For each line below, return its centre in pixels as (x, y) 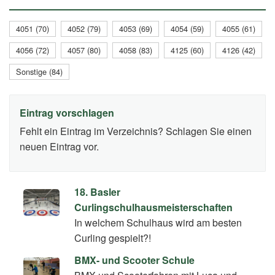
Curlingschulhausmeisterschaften (154, 207)
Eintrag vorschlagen (67, 112)
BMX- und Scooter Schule (135, 260)
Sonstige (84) (39, 71)
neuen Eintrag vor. (59, 146)
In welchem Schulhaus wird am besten (158, 222)
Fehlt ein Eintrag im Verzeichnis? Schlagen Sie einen (136, 131)
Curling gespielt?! (113, 238)
